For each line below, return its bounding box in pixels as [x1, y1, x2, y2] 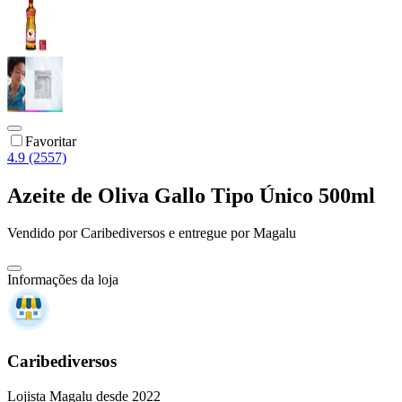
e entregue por [165, 225, 249, 241]
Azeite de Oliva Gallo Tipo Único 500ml [7, 183, 375, 207]
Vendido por [7, 225, 81, 241]
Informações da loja [7, 272, 118, 288]
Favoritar [25, 133, 76, 149]
